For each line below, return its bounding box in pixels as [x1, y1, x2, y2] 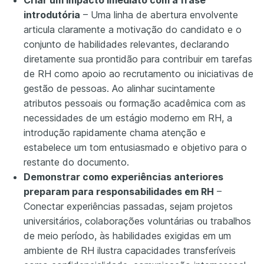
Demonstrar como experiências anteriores [24, 171, 223, 183]
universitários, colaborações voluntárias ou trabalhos [24, 215, 251, 227]
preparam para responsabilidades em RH [24, 186, 214, 198]
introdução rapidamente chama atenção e [24, 127, 206, 139]
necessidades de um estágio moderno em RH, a [24, 112, 232, 124]
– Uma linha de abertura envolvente [80, 9, 238, 21]
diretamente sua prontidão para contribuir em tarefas [24, 53, 252, 65]
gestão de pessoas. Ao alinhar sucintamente [24, 82, 215, 95]
